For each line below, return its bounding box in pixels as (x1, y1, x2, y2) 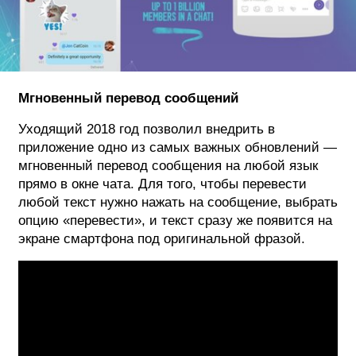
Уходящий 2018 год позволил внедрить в (18, 121, 275, 137)
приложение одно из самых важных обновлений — (18, 139, 337, 155)
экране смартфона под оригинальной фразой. (18, 230, 305, 246)
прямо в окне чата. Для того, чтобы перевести (18, 176, 307, 192)
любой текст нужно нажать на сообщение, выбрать (18, 194, 338, 210)
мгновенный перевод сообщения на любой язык (18, 157, 318, 173)
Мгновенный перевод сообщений (18, 90, 238, 106)
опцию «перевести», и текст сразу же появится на (18, 212, 332, 228)
